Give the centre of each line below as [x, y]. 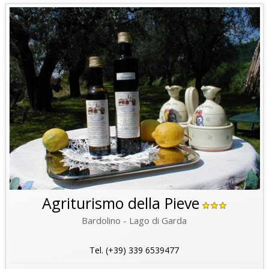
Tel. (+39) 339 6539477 [134, 250]
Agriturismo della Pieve [120, 203]
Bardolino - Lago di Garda [134, 220]
